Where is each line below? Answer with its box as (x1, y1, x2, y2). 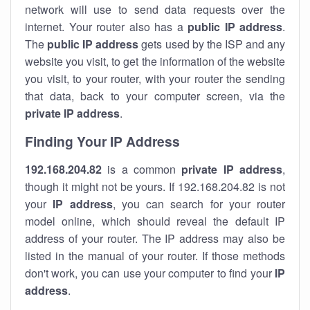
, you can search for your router (112, 196, 285, 212)
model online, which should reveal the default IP (25, 213, 285, 229)
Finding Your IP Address (25, 131, 180, 151)
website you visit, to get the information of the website (25, 53, 285, 69)
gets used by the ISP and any (138, 36, 286, 52)
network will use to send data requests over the (25, 1, 285, 17)
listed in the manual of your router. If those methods (25, 248, 285, 264)
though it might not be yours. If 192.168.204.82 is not (25, 179, 285, 194)
